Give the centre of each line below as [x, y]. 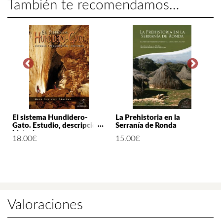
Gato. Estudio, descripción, [58, 126]
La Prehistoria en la [148, 118]
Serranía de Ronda [146, 126]
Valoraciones [45, 205]
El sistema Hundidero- [50, 118]
